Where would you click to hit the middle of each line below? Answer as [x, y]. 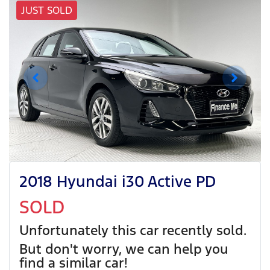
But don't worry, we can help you [124, 249]
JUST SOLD [47, 11]
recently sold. [202, 230]
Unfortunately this [80, 230]
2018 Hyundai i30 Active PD [118, 181]
